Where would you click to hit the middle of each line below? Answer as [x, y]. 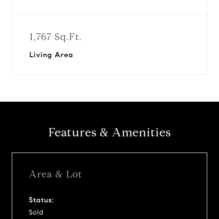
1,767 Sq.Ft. [55, 37]
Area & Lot [55, 174]
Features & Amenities [109, 132]
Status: [41, 200]
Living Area [51, 55]
